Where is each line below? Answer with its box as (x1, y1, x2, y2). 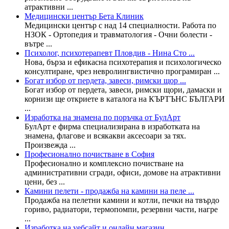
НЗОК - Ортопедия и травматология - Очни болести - (25, 30, 212, 39)
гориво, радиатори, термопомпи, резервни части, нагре (25, 204, 218, 214)
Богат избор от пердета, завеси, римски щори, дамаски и (25, 85, 222, 94)
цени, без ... (25, 177, 65, 186)
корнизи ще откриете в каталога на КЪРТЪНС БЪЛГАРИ (25, 94, 225, 103)
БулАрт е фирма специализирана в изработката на (25, 122, 200, 131)
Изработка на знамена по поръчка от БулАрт (25, 112, 180, 122)
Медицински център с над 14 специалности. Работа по (25, 20, 216, 30)
